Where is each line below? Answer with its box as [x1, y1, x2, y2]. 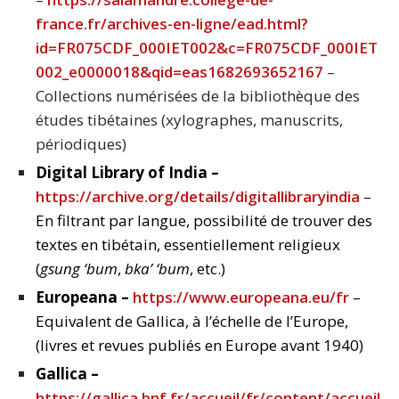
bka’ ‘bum [125, 258, 190, 280]
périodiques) [36, 134, 126, 155]
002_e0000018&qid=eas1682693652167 [36, 61, 323, 83]
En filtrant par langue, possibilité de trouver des [36, 210, 372, 232]
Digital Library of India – [36, 162, 219, 183]
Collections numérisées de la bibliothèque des [36, 85, 360, 107]
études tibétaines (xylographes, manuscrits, [36, 110, 343, 131]
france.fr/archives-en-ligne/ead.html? [36, 13, 308, 35]
